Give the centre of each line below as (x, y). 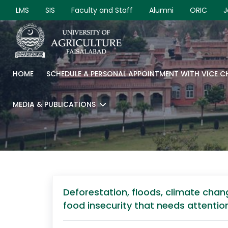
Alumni (161, 10)
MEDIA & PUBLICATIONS (54, 104)
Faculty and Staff (102, 10)
